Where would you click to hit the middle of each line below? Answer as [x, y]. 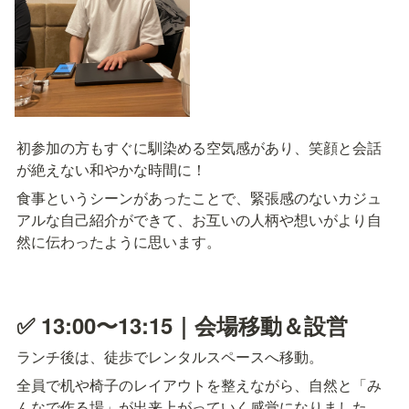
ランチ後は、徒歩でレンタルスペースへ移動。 [170, 356]
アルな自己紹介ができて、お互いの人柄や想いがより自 [199, 220]
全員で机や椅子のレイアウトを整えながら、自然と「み [199, 384]
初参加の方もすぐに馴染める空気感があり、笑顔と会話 [199, 148]
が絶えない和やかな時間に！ [111, 170]
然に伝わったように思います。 [119, 242]
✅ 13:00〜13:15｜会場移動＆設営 [182, 325]
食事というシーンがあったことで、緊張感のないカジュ [199, 198]
